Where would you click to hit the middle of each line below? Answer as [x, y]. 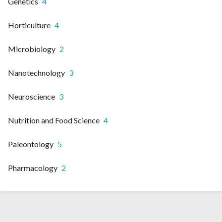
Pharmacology [33, 167]
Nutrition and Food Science [54, 120]
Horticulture [29, 25]
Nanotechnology [36, 72]
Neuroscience [31, 96]
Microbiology [32, 49]
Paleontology [31, 144]
